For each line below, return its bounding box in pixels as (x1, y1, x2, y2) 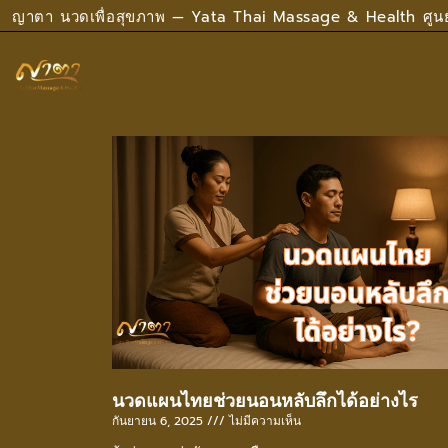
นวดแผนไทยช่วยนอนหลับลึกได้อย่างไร (112, 387, 418, 416)
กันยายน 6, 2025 (112, 412, 207, 431)
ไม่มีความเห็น (225, 412, 301, 431)
